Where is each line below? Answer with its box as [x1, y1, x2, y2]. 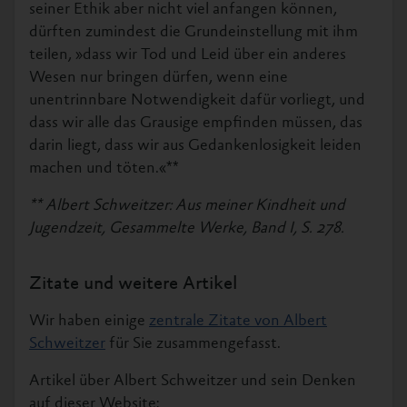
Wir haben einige [29, 313, 149, 330]
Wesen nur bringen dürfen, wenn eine [29, 69, 288, 86]
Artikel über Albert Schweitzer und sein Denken [29, 372, 356, 390]
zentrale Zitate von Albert [149, 313, 327, 330]
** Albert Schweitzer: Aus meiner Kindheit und [29, 197, 345, 214]
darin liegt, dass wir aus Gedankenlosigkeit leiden [29, 137, 362, 154]
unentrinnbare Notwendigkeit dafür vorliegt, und [29, 92, 365, 109]
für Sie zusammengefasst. [105, 335, 281, 352]
